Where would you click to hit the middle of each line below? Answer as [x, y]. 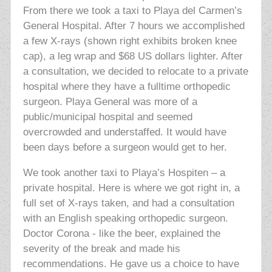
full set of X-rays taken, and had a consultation [128, 203]
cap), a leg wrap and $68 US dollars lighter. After [133, 56]
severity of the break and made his [101, 249]
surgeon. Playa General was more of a [110, 102]
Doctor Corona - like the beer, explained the [121, 234]
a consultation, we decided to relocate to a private [135, 72]
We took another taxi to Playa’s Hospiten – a [124, 173]
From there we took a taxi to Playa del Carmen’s [132, 11]
